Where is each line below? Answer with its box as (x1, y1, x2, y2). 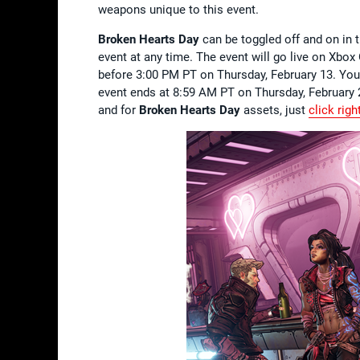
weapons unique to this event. (98, 2, 259, 17)
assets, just (240, 102, 309, 117)
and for (98, 102, 139, 117)
